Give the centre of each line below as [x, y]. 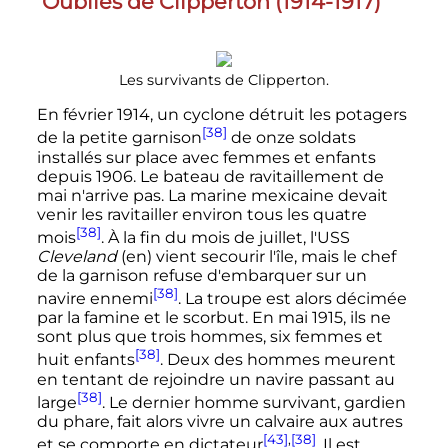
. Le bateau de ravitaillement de [258, 176]
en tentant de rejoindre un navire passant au [215, 379]
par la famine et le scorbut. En [157, 318]
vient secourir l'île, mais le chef [273, 256]
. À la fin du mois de [179, 237]
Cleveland [76, 256]
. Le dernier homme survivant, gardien [253, 402]
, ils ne [366, 318]
